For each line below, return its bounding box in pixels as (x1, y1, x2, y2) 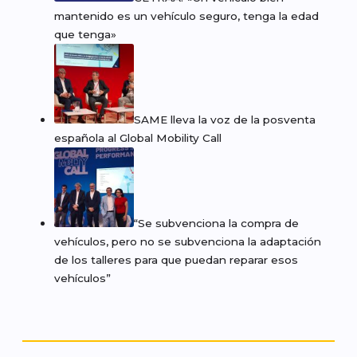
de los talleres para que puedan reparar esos (54, 253, 298, 267)
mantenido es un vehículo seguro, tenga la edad (54, 10, 319, 23)
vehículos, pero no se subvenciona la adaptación (54, 235, 321, 249)
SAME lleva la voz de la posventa (134, 113, 316, 127)
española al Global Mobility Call (54, 131, 222, 145)
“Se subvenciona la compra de (134, 217, 299, 230)
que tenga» (54, 28, 120, 41)
